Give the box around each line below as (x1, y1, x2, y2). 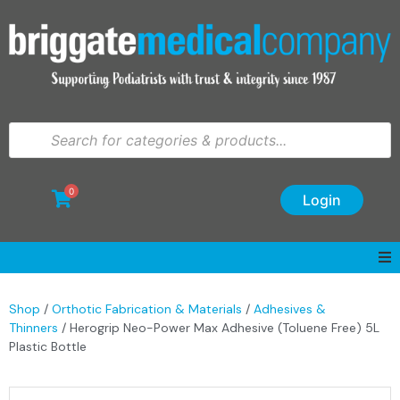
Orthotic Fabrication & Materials (52, 300, 242, 317)
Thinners (9, 319, 58, 336)
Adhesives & (254, 300, 326, 317)
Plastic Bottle (9, 337, 87, 354)
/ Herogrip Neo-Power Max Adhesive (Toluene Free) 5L (58, 319, 379, 336)
